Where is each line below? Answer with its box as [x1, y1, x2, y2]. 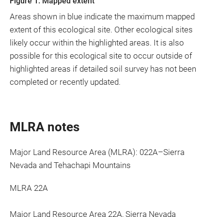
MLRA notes [10, 120, 79, 134]
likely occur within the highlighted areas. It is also [10, 38, 184, 47]
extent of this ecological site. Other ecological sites [10, 25, 193, 34]
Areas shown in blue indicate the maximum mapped [10, 12, 195, 21]
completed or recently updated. [10, 77, 121, 87]
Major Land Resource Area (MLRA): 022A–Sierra [10, 147, 185, 157]
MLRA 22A [10, 183, 48, 193]
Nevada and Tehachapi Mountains [10, 160, 131, 170]
